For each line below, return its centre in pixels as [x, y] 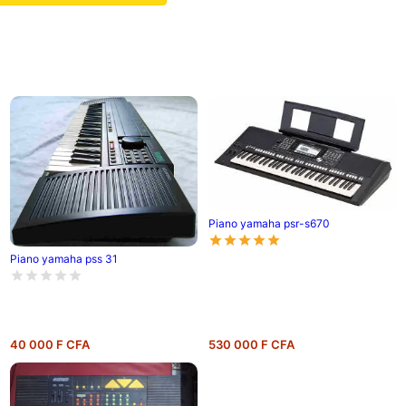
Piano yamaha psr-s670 [269, 224]
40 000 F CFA [49, 345]
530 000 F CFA [251, 345]
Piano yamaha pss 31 [63, 259]
